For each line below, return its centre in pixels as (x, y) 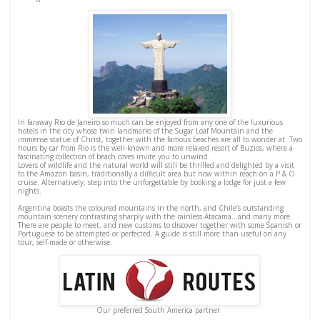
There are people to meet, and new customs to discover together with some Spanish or (160, 225)
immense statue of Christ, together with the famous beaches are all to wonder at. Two (160, 139)
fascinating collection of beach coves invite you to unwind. (114, 156)
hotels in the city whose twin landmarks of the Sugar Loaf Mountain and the (145, 130)
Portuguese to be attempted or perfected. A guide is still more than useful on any (152, 233)
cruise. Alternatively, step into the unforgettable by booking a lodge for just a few (152, 182)
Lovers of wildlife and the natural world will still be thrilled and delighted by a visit (156, 165)
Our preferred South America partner (160, 310)
